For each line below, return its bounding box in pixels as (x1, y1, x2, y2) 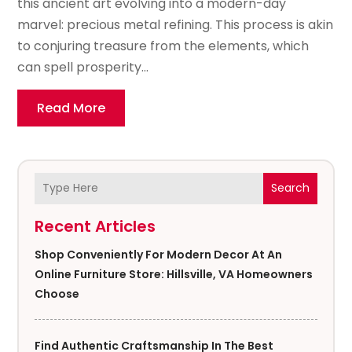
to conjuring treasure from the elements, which (17, 36, 310, 55)
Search (270, 180, 310, 196)
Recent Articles (35, 214, 156, 237)
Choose (35, 285, 80, 302)
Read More (37, 98, 106, 117)
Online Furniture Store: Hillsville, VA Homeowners (35, 266, 313, 282)
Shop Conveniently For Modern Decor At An (35, 246, 283, 262)
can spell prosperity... (17, 57, 149, 76)
